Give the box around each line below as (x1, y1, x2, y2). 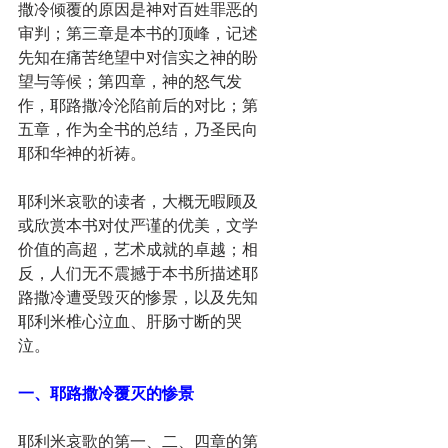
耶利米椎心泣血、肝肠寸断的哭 (18, 310, 242, 332)
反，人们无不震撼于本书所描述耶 (18, 262, 258, 284)
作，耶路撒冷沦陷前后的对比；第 (18, 94, 258, 116)
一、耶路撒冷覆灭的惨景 (18, 382, 194, 404)
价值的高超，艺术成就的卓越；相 (18, 238, 258, 260)
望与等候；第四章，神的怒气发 (18, 70, 242, 92)
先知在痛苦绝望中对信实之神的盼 (18, 46, 258, 68)
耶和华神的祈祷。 (18, 142, 146, 164)
